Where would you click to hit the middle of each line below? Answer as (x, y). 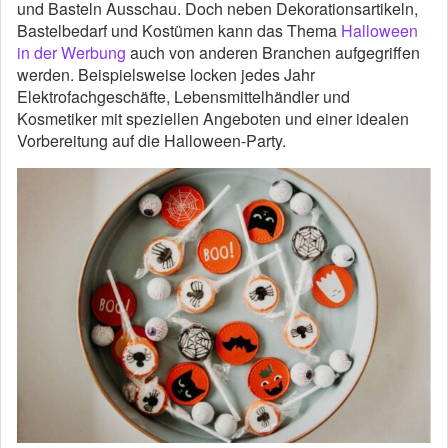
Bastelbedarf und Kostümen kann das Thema (179, 30)
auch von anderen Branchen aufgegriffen (273, 52)
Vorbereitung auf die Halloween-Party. (151, 140)
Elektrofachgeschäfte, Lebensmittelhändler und (183, 96)
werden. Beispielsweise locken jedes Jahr (166, 74)
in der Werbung (71, 52)
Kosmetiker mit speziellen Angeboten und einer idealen (213, 118)
